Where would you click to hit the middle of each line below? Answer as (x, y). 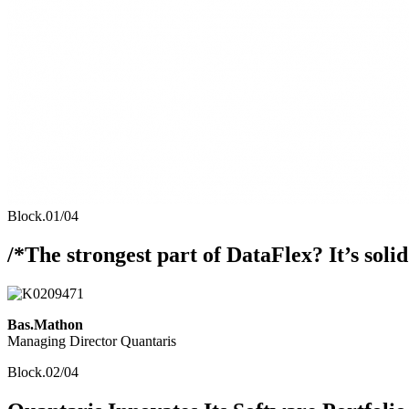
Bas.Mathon (45, 325)
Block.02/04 (43, 372)
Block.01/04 (43, 216)
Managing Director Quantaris (92, 341)
